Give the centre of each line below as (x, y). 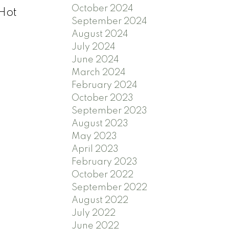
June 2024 (96, 60)
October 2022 (103, 175)
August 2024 (100, 34)
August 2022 (100, 200)
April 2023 (95, 149)
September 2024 (110, 21)
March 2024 (99, 72)
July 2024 (94, 47)
